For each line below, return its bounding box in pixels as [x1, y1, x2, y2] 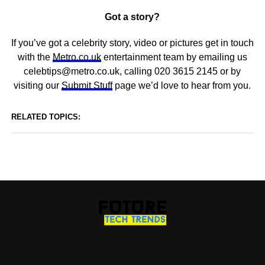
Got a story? [105, 12, 160, 22]
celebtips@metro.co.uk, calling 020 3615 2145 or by [24, 66, 241, 76]
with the [17, 52, 53, 62]
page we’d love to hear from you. [112, 80, 251, 91]
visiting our [14, 80, 62, 91]
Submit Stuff [62, 80, 113, 91]
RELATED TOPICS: [11, 112, 80, 121]
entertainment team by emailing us [101, 52, 247, 62]
